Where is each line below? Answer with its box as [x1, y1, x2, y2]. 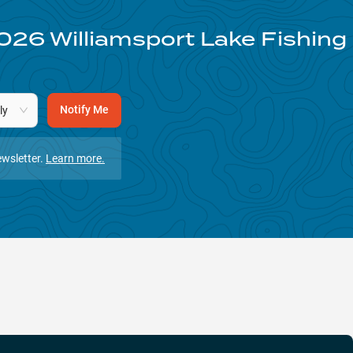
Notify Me [60, 103, 109, 117]
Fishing [261, 24, 347, 52]
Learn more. [46, 151, 105, 165]
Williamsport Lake [50, 24, 255, 52]
